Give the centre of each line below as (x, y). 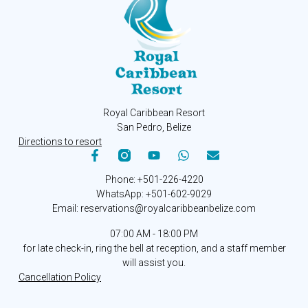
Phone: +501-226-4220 (154, 180)
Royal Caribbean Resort (154, 113)
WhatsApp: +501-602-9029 (154, 194)
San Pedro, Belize (154, 128)
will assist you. (154, 263)
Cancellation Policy (59, 277)
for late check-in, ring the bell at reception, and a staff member (154, 249)
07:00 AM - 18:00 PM (154, 234)
